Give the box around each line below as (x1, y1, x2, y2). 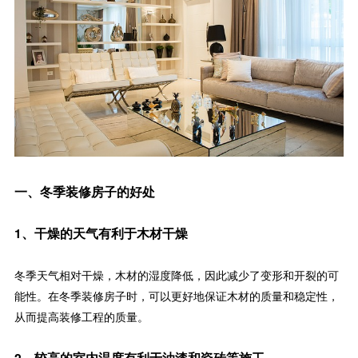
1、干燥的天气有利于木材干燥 (14, 224, 188, 242)
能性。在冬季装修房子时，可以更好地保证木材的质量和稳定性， (14, 287, 339, 304)
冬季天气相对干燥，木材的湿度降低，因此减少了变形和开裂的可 (14, 266, 339, 283)
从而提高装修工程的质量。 (14, 308, 149, 324)
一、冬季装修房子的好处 (14, 182, 155, 201)
